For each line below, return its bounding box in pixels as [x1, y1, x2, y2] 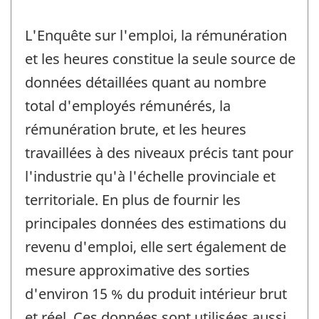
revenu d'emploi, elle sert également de [25, 236, 286, 256]
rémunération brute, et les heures [25, 119, 246, 139]
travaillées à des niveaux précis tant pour [25, 142, 293, 162]
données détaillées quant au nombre [25, 72, 266, 92]
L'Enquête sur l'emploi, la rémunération [25, 25, 287, 45]
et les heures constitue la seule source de [25, 48, 296, 68]
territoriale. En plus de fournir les [25, 189, 241, 209]
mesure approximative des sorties [25, 260, 250, 280]
